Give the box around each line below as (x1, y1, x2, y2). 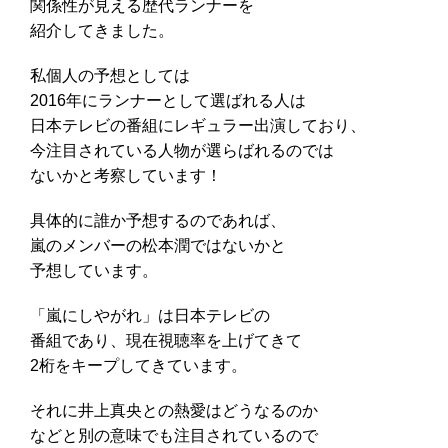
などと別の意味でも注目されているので (30, 426, 318, 444)
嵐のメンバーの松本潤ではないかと (30, 236, 286, 254)
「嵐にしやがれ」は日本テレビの (30, 306, 270, 324)
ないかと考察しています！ (30, 166, 222, 184)
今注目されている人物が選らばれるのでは (30, 141, 334, 159)
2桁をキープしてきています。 (30, 356, 247, 374)
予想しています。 (30, 261, 158, 279)
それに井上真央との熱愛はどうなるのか (30, 401, 318, 419)
